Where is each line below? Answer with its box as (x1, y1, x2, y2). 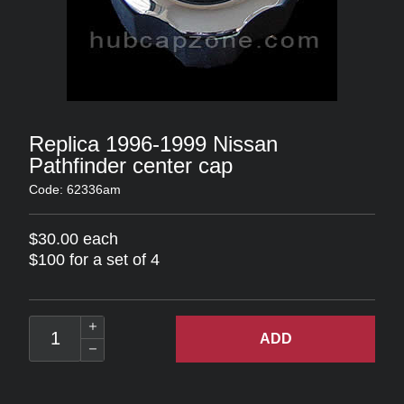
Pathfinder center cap (29, 153, 233, 178)
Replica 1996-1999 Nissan (29, 132, 278, 156)
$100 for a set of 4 (29, 251, 160, 269)
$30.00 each (29, 230, 118, 248)
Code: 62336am (29, 182, 121, 197)
